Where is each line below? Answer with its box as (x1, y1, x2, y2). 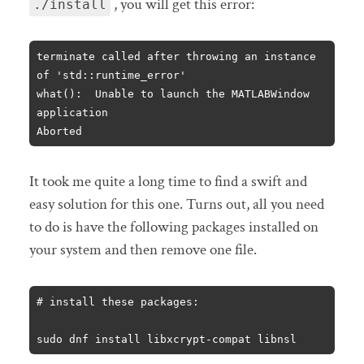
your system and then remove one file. (28, 240, 257, 261)
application (37, 106, 109, 119)
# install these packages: (37, 295, 200, 308)
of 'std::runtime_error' (37, 68, 187, 81)
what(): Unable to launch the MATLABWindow (37, 87, 310, 100)
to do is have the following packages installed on (28, 217, 318, 238)
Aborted (37, 124, 83, 137)
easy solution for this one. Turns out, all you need (28, 194, 324, 215)
